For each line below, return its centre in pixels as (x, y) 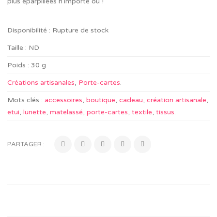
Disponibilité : (29, 30)
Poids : (18, 65)
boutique (101, 100)
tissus (165, 112)
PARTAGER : (26, 144)
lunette (35, 112)
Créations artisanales (41, 83)
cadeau (131, 100)
